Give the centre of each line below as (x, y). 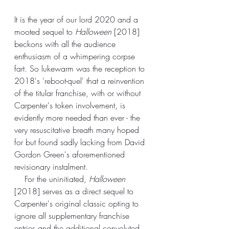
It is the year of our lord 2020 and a (77, 19)
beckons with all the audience (66, 44)
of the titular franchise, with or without (79, 93)
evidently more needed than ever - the (78, 117)
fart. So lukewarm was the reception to (81, 68)
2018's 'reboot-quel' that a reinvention (81, 81)
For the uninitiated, (57, 179)
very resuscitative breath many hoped (78, 130)
